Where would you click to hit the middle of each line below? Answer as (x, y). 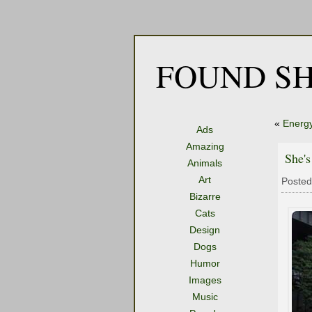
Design (205, 230)
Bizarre (205, 196)
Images (205, 280)
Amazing (205, 146)
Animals (205, 163)
